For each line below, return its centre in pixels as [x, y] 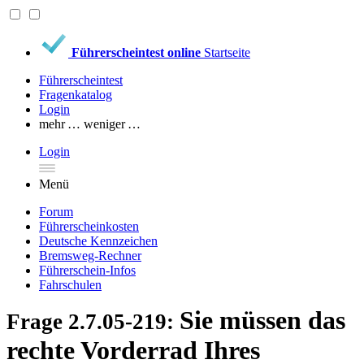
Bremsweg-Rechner [90, 256]
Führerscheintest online [136, 52]
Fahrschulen [70, 285]
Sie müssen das [262, 320]
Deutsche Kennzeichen [98, 241]
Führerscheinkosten [89, 226]
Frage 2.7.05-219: [93, 322]
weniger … [112, 124]
